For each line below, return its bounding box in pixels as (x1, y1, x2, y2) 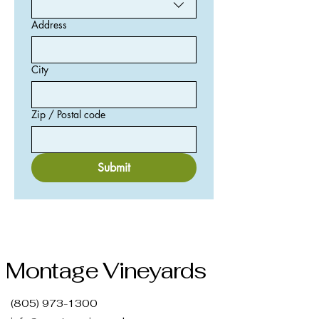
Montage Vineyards (6, 256, 206, 285)
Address (31, 17, 67, 31)
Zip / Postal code (31, 107, 105, 121)
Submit (97, 159, 130, 175)
